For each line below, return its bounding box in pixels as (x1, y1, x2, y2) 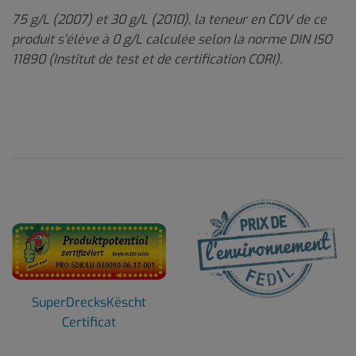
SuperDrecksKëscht (32, 294, 146, 311)
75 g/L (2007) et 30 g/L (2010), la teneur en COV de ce (12, 10, 327, 28)
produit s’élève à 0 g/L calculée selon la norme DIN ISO (12, 30, 332, 48)
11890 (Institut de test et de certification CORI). (12, 50, 282, 68)
